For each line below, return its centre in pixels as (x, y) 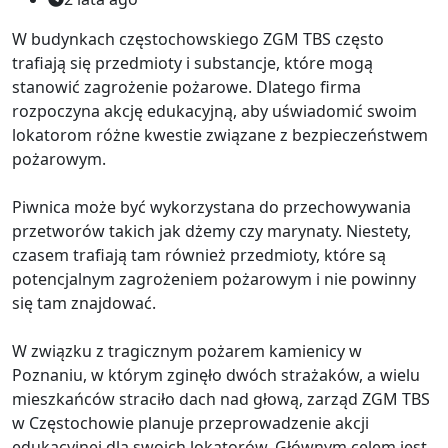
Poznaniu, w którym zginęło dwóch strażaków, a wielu (216, 374)
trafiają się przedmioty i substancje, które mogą (192, 62)
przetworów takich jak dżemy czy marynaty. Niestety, (211, 230)
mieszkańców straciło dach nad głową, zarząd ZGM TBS (221, 398)
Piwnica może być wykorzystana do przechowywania (211, 206)
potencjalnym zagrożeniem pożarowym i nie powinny (214, 278)
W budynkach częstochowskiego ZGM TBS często (198, 38)
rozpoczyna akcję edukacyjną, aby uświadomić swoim (214, 110)
